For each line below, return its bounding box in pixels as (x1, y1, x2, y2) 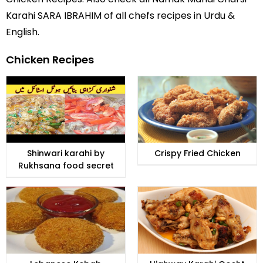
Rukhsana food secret (18, 160, 114, 172)
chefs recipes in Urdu (129, 8, 228, 22)
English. (6, 25, 39, 39)
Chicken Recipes (6, 52, 94, 67)
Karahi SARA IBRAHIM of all (6, 8, 129, 22)
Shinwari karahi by (27, 147, 104, 160)
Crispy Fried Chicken (154, 147, 241, 160)
